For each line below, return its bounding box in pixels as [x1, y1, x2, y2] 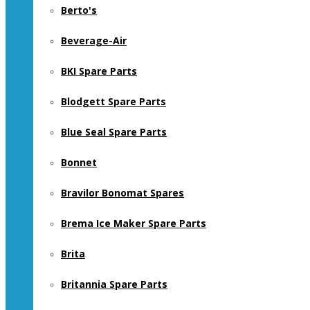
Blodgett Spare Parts [61, 95, 166, 108]
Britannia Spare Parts [61, 277, 167, 291]
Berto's [61, 3, 97, 17]
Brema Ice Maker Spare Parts [61, 217, 206, 230]
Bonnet [61, 156, 97, 169]
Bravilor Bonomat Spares [61, 186, 184, 199]
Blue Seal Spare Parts [61, 125, 167, 138]
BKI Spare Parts [61, 64, 137, 77]
